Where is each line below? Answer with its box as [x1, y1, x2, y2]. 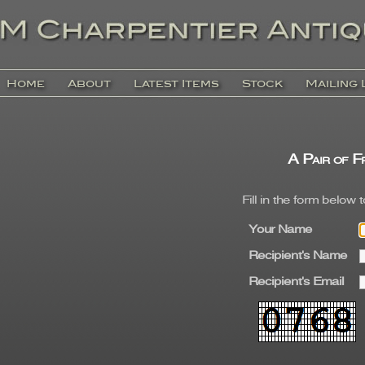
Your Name [248, 225, 312, 236]
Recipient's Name [248, 251, 347, 262]
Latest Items [134, 77, 219, 90]
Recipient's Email [248, 277, 344, 288]
